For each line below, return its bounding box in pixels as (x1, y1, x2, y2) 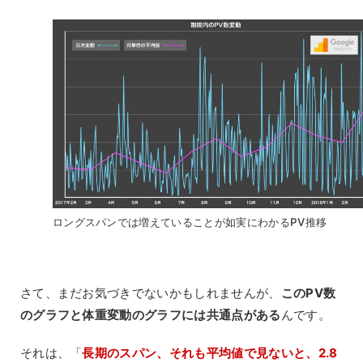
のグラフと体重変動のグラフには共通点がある (19, 306, 281, 322)
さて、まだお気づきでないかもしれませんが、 (19, 284, 281, 301)
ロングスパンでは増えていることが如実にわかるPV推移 (52, 215, 327, 228)
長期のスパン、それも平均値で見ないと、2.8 (82, 344, 338, 361)
